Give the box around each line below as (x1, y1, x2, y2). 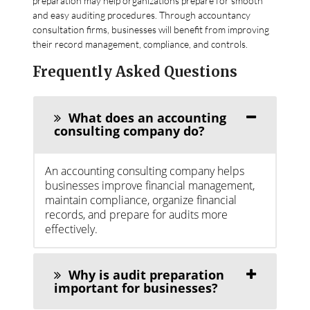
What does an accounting (65, 109, 227, 126)
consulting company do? (54, 122, 206, 139)
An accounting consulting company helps (45, 163, 245, 179)
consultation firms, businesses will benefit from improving (33, 23, 270, 35)
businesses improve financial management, (45, 177, 255, 193)
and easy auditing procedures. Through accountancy (33, 8, 251, 21)
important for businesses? (54, 279, 219, 296)
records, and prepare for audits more (45, 206, 228, 222)
